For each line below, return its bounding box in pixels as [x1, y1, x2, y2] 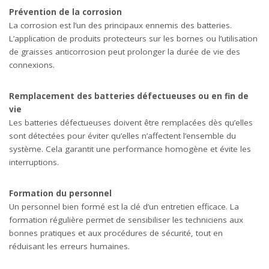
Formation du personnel [9, 188, 112, 199]
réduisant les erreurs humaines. [9, 241, 130, 252]
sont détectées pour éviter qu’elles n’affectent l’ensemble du [9, 130, 236, 141]
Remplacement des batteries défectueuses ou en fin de [9, 91, 249, 101]
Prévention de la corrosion [9, 7, 122, 17]
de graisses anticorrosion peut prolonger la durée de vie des [9, 46, 240, 57]
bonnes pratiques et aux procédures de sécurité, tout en [9, 228, 223, 238]
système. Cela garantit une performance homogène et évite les [9, 144, 251, 154]
